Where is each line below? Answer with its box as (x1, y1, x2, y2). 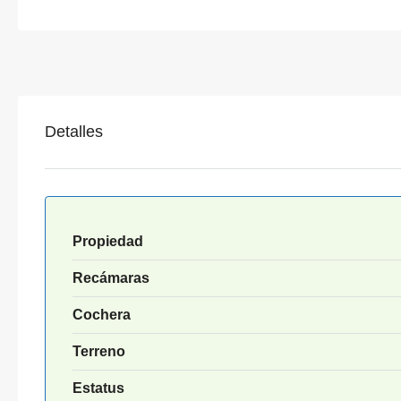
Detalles (45, 122, 103, 141)
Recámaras (73, 269, 149, 286)
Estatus (73, 380, 124, 396)
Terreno (73, 343, 125, 359)
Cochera (73, 306, 131, 322)
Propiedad (73, 233, 143, 249)
